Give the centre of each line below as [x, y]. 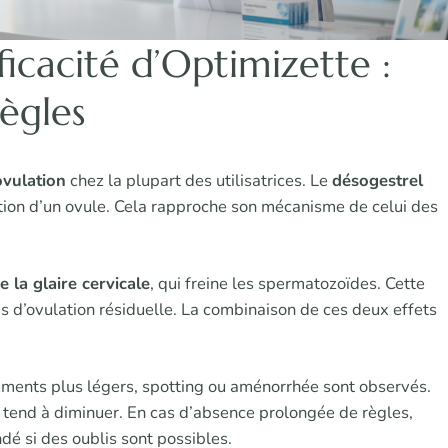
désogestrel [377, 181]
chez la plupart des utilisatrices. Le [199, 181]
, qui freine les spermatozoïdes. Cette [287, 284]
